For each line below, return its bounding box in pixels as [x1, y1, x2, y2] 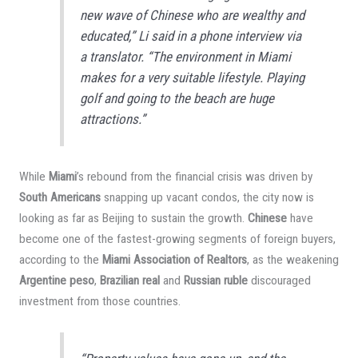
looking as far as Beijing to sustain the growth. [18, 211, 248, 226]
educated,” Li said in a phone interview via [80, 28, 302, 45]
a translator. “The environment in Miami [80, 49, 292, 66]
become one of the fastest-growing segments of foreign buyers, [18, 232, 336, 247]
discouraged [247, 273, 311, 288]
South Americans [18, 190, 101, 205]
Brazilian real [99, 273, 160, 288]
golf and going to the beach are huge [80, 90, 275, 107]
